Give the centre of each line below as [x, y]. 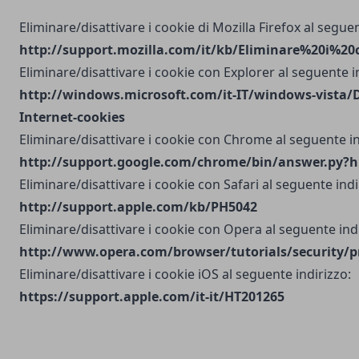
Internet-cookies [72, 117]
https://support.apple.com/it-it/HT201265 [152, 296]
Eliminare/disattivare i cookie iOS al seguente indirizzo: [185, 274]
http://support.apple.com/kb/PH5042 [138, 207]
